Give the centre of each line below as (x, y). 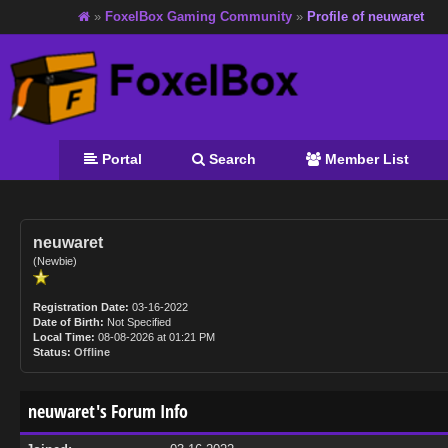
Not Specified (139, 322)
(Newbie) (55, 261)
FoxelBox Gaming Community (199, 16)
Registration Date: (81, 307)
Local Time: (64, 337)
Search (230, 159)
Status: (52, 352)
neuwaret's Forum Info (108, 411)
